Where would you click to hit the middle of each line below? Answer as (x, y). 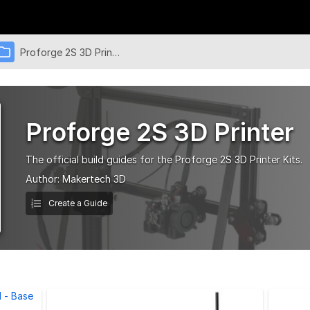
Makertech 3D (94, 179)
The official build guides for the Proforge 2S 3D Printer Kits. (164, 159)
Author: (44, 179)
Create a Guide (77, 203)
